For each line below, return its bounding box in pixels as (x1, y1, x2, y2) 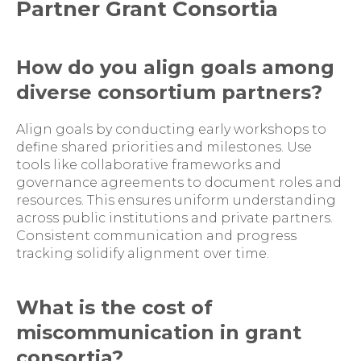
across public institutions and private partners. (16, 210, 333, 226)
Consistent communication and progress (16, 228, 297, 243)
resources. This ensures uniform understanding (16, 193, 336, 208)
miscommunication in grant (16, 321, 301, 344)
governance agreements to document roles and (16, 175, 342, 190)
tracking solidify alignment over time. (16, 246, 269, 261)
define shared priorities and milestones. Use (16, 139, 312, 155)
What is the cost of (16, 296, 213, 319)
